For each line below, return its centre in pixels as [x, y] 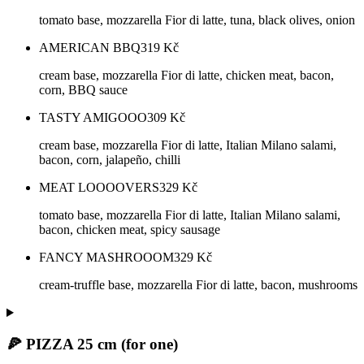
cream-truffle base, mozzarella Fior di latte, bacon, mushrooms [198, 285]
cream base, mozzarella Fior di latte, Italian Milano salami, [188, 145]
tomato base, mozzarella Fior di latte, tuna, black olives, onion [197, 20]
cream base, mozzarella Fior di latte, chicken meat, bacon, [186, 76]
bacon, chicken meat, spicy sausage [130, 230]
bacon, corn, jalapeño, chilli [110, 160]
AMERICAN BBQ [90, 48]
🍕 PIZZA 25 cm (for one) [92, 344]
